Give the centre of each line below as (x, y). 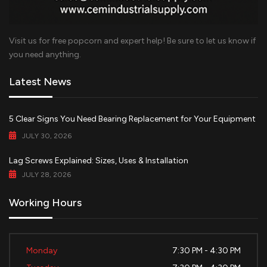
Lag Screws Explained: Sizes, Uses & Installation (99, 160)
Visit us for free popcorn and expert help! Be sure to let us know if (132, 41)
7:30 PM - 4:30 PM (207, 250)
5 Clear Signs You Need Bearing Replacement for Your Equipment (132, 119)
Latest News (40, 81)
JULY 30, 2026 (47, 136)
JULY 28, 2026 (46, 174)
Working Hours (45, 202)
